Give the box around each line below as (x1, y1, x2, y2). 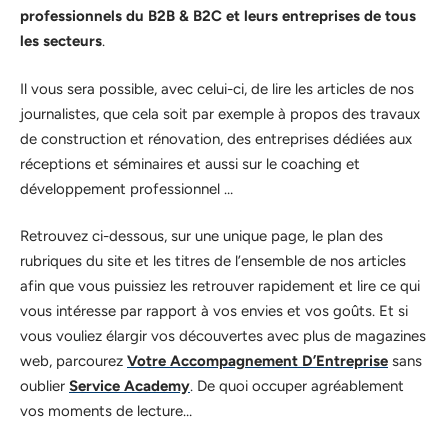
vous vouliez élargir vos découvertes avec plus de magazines (20, 327, 426, 345)
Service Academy (69, 377, 190, 395)
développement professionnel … (20, 179, 233, 198)
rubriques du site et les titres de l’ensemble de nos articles (20, 252, 406, 270)
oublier (20, 377, 69, 395)
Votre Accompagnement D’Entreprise (127, 352, 388, 370)
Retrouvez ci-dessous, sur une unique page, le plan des (20, 227, 383, 245)
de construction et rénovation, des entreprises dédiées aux (20, 129, 412, 148)
